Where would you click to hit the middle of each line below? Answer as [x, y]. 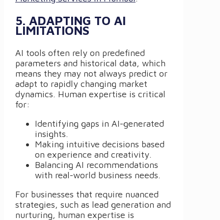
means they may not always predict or [91, 73]
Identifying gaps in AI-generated [99, 123]
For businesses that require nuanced [87, 194]
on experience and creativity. [93, 154]
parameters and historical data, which [90, 63]
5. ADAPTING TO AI [70, 20]
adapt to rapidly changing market [81, 83]
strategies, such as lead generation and [93, 204]
